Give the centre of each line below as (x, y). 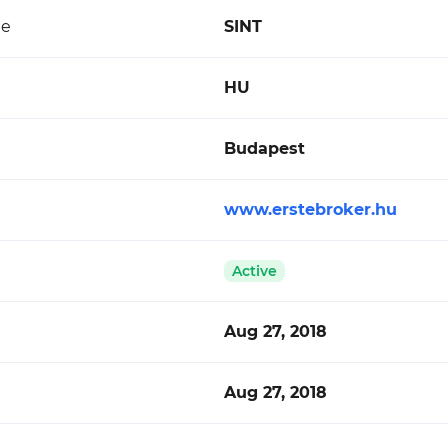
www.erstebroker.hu (310, 209)
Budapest (264, 148)
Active (254, 271)
